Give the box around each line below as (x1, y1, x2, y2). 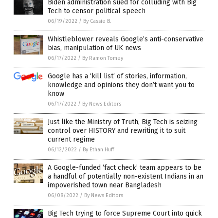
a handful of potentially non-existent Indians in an (48, 172, 203, 181)
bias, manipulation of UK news (48, 43, 141, 52)
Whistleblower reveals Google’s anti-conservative (48, 35, 203, 43)
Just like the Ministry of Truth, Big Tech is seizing (48, 117, 198, 126)
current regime (48, 135, 95, 144)
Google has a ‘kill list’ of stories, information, (48, 72, 187, 80)
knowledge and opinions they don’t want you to (48, 80, 195, 89)
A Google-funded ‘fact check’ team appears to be (48, 163, 201, 172)
